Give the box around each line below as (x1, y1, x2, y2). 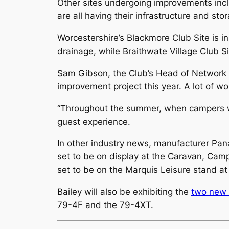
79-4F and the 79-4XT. (57, 200, 153, 211)
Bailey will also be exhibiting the (57, 187, 191, 197)
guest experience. (57, 116, 130, 127)
